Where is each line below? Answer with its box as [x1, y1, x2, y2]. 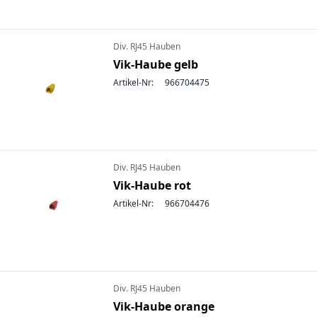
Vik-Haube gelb [113, 57, 198, 72]
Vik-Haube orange [113, 299, 214, 314]
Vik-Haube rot [113, 178, 191, 193]
